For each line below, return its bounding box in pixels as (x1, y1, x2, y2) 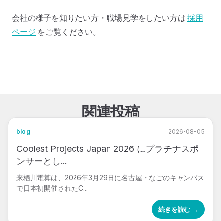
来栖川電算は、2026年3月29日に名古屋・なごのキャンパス (16, 173, 204, 182)
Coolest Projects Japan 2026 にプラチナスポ (16, 144, 199, 154)
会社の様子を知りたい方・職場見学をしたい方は (12, 13, 187, 23)
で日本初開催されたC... (16, 184, 88, 192)
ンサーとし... (16, 156, 67, 166)
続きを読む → (158, 205, 198, 213)
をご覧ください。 (36, 27, 101, 37)
